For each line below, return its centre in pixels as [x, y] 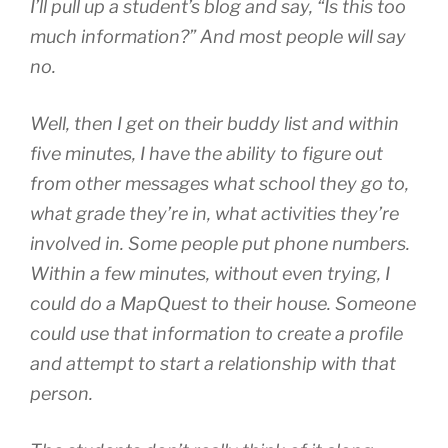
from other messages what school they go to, [219, 183]
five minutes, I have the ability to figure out [206, 153]
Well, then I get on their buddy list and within [214, 123]
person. [61, 393]
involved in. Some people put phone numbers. [220, 243]
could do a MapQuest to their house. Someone [223, 303]
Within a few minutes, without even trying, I [210, 273]
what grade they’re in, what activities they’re [214, 213]
